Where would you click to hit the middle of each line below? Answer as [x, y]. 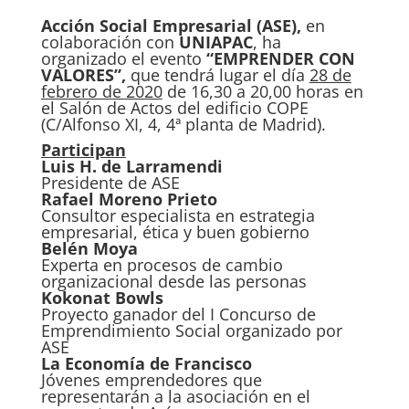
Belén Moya [89, 248]
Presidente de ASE [110, 182]
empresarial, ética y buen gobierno [175, 231]
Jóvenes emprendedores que [151, 379]
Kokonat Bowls [102, 297]
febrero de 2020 [101, 91]
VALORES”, [85, 74]
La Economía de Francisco [146, 363]
